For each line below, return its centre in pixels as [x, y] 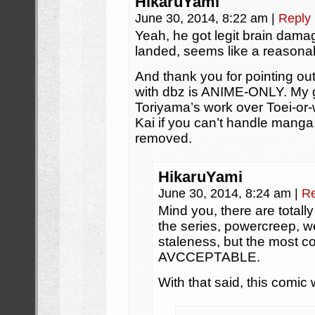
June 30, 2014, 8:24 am [226, 193]
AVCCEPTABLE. [209, 257]
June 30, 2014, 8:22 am [203, 18]
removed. [163, 138]
